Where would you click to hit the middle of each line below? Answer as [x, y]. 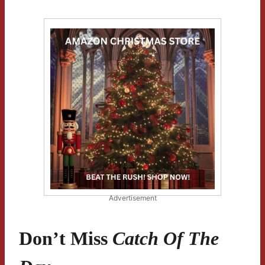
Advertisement [132, 198]
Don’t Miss [66, 239]
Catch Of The [166, 239]
